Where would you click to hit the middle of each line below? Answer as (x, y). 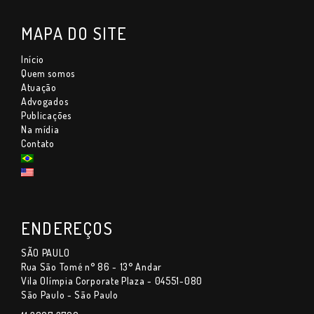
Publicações (46, 115)
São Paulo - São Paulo (70, 294)
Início (33, 59)
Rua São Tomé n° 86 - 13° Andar (91, 266)
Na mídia (40, 129)
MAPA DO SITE (74, 33)
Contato (38, 143)
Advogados (45, 101)
